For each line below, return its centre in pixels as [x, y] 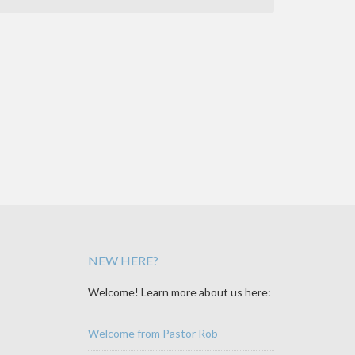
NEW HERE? [123, 260]
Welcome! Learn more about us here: [179, 292]
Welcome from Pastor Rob [153, 333]
